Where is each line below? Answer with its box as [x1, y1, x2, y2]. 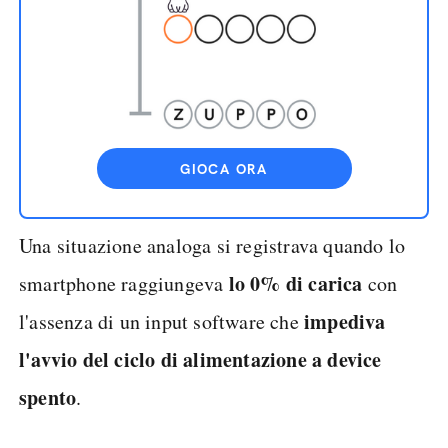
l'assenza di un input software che [19, 308, 304, 335]
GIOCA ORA [180, 160, 268, 178]
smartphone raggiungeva [19, 270, 229, 297]
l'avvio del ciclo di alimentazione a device [19, 345, 382, 374]
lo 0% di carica [228, 269, 363, 298]
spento [19, 383, 77, 412]
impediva [304, 307, 386, 336]
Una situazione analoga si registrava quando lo [19, 232, 406, 259]
